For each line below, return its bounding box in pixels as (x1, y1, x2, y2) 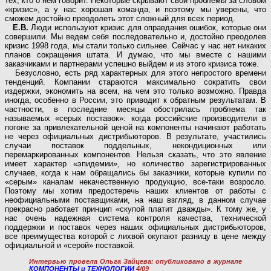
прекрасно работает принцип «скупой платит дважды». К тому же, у (5, 204, 266, 214)
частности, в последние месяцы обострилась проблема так (5, 105, 266, 114)
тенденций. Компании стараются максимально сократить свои (5, 77, 266, 87)
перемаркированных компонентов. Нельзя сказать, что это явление (5, 150, 266, 160)
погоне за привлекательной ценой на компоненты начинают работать (5, 123, 266, 132)
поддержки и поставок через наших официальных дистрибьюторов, (5, 223, 266, 232)
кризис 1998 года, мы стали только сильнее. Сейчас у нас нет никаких (5, 41, 266, 51)
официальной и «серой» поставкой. (5, 241, 135, 250)
